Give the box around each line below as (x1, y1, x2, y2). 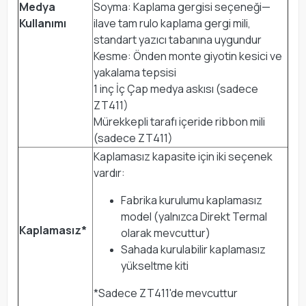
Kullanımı (19, 15, 66, 31)
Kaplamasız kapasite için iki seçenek (94, 148, 273, 164)
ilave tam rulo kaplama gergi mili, (94, 15, 251, 31)
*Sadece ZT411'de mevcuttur (94, 285, 238, 301)
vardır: (94, 165, 125, 180)
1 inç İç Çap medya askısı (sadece (94, 81, 258, 96)
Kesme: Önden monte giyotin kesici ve (94, 48, 282, 64)
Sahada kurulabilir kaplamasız (121, 241, 266, 257)
